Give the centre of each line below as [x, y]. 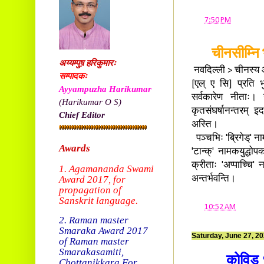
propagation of [90, 190]
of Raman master [94, 242]
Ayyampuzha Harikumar [105, 89]
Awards [75, 148]
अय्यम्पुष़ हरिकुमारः [88, 63]
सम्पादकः [73, 76]
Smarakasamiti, [91, 252]
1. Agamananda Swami [106, 169]
